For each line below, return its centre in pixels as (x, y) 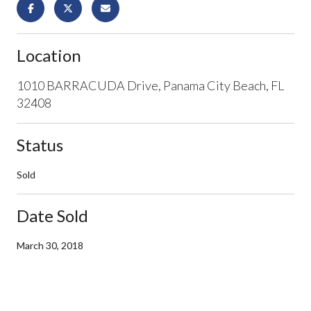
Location (49, 55)
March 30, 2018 (50, 245)
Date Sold (52, 215)
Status (40, 144)
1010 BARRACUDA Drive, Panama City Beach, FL (150, 85)
